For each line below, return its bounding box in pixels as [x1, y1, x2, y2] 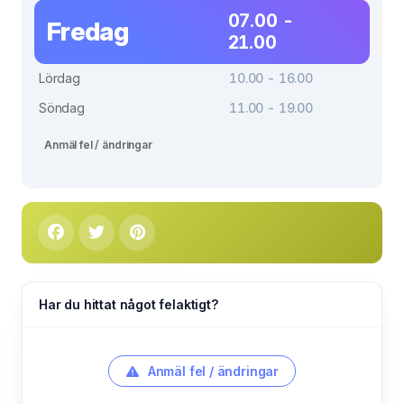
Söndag [39, 100, 85, 115]
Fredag [47, 16, 128, 47]
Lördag [39, 70, 80, 86]
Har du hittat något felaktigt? [39, 297, 218, 312]
